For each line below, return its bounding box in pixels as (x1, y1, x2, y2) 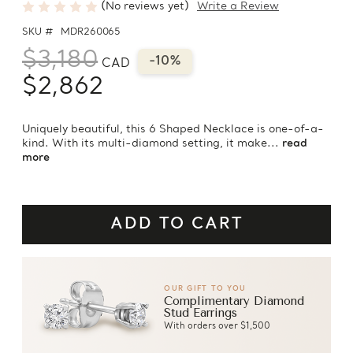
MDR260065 (61, 27, 121, 39)
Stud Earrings (164, 306, 238, 321)
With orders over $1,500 (164, 321, 271, 333)
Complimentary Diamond (164, 294, 305, 309)
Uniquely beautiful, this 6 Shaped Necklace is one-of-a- (22, 123, 324, 137)
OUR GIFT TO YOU (164, 284, 247, 294)
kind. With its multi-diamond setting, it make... (22, 137, 282, 151)
